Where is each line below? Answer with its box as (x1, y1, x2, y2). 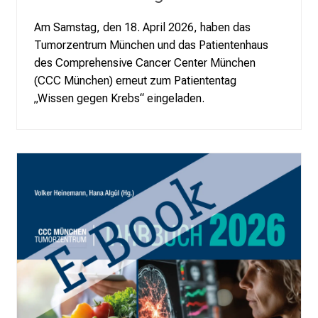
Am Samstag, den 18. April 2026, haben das (34, 21, 251, 35)
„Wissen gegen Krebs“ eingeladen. (34, 92, 204, 106)
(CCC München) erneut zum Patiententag (34, 74, 236, 88)
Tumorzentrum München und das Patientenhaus (34, 38, 268, 53)
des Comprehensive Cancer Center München (34, 56, 256, 70)
